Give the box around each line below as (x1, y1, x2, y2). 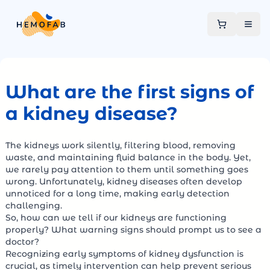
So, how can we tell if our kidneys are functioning (5, 212, 227, 223)
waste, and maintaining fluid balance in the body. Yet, (5, 152, 251, 163)
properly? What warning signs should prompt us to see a (5, 224, 262, 235)
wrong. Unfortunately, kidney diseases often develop (5, 176, 242, 187)
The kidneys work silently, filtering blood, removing (5, 140, 236, 151)
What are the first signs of (5, 81, 254, 103)
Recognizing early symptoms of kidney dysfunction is (5, 248, 243, 259)
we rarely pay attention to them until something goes (5, 164, 248, 175)
